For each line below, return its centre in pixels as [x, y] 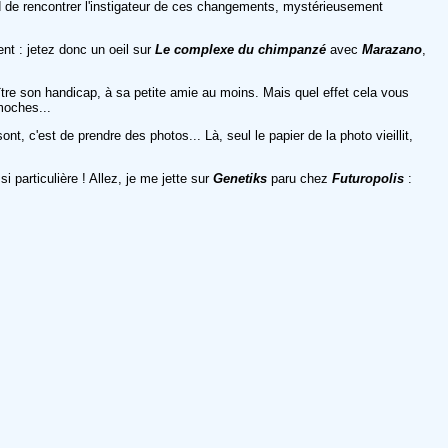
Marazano [392, 49]
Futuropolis [368, 178]
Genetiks [240, 178]
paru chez [299, 178]
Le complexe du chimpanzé [240, 49]
